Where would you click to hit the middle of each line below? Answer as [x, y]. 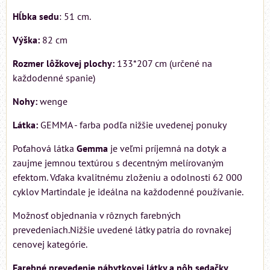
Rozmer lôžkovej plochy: [64, 64]
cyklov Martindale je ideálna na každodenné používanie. [128, 192]
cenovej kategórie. [50, 244]
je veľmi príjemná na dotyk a [167, 149]
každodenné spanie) [54, 78]
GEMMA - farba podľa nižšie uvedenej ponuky [132, 125]
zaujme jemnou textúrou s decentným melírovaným [118, 163]
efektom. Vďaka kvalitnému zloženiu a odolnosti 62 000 [127, 177]
